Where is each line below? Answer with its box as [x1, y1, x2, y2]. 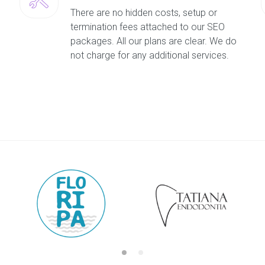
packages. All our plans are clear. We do [70, 35, 237, 47]
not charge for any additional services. [70, 49, 229, 61]
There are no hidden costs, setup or [70, 7, 217, 18]
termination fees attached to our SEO [70, 21, 225, 33]
